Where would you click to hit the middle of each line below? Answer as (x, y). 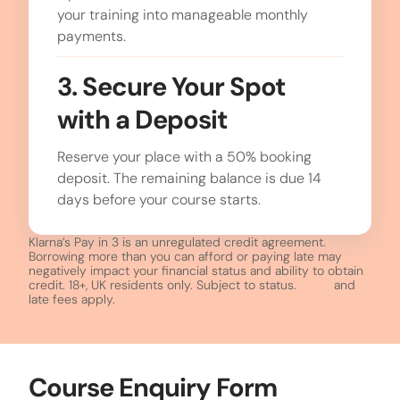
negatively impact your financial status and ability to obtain (196, 271)
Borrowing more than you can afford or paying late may (185, 257)
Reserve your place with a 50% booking (184, 156)
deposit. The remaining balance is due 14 (189, 178)
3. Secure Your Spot (171, 86)
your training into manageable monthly (183, 14)
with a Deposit (142, 119)
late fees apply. (72, 300)
